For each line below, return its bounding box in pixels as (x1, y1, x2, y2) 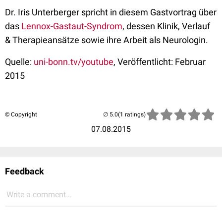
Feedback (5, 166, 44, 177)
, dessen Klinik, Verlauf (122, 21, 210, 32)
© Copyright (5, 111, 37, 118)
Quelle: (5, 56, 34, 67)
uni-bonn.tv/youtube (34, 56, 113, 67)
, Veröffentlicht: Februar (113, 56, 206, 67)
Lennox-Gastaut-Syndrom (21, 21, 122, 32)
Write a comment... (6, 190, 72, 200)
